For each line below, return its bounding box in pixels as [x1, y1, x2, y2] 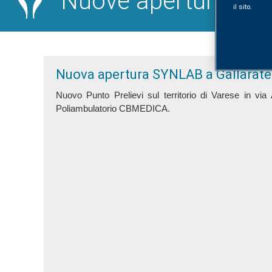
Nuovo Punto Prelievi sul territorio [56, 90, 200, 100]
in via [243, 90, 271, 100]
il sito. [233, 2, 252, 12]
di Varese [200, 90, 244, 100]
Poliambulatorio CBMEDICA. [56, 104, 170, 114]
